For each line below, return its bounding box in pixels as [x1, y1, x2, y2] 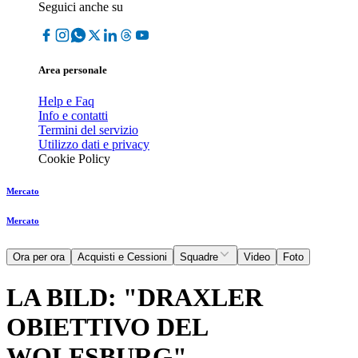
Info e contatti [38, 109, 108, 123]
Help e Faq [38, 94, 94, 109]
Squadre [180, 251, 218, 264]
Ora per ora [13, 251, 65, 264]
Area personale [38, 64, 107, 77]
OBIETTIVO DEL [6, 312, 207, 341]
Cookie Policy [38, 152, 110, 166]
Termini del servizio [38, 123, 138, 137]
